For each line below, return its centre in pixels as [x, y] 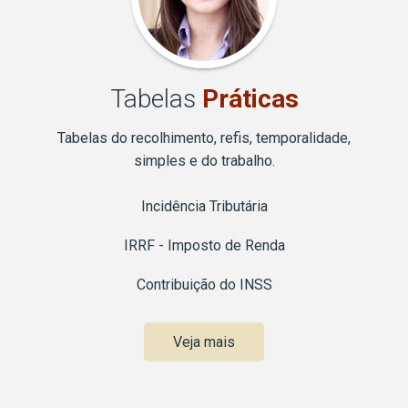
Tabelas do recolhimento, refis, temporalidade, [204, 138]
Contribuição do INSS [204, 285]
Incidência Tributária [204, 207]
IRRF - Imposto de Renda [204, 246]
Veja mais [204, 342]
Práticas [250, 99]
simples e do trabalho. [204, 161]
